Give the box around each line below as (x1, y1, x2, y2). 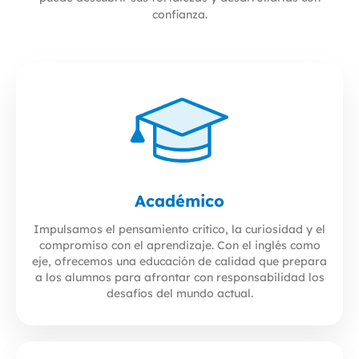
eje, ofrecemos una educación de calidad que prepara (32, 253, 327, 268)
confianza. (151, 6, 208, 22)
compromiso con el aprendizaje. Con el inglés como (38, 237, 321, 252)
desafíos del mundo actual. (106, 285, 253, 301)
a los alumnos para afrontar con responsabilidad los (34, 269, 325, 284)
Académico (135, 190, 224, 211)
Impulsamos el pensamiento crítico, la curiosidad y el (34, 221, 325, 236)
